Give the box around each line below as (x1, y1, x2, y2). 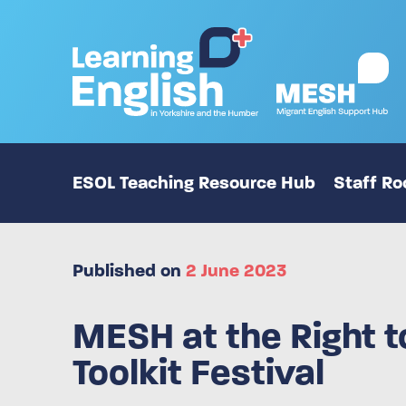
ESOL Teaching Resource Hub (72, 170, 315, 194)
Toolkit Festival (72, 350, 324, 394)
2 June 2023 (186, 258, 286, 282)
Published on (72, 258, 186, 282)
